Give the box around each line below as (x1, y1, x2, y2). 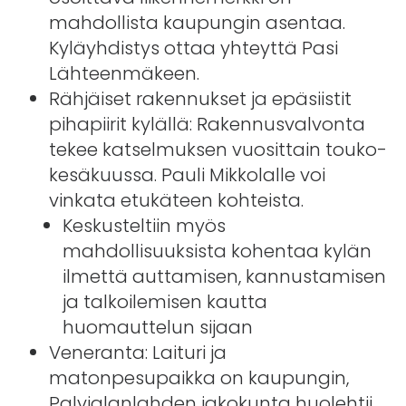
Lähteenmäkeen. (48, 60, 199, 86)
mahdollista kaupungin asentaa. (48, 9, 345, 35)
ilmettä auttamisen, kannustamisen (62, 263, 386, 289)
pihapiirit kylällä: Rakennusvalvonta (48, 111, 365, 137)
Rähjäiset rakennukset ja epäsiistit (48, 85, 352, 111)
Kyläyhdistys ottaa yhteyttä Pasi (48, 34, 338, 61)
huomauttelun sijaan (62, 314, 253, 340)
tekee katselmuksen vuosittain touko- (48, 136, 387, 162)
